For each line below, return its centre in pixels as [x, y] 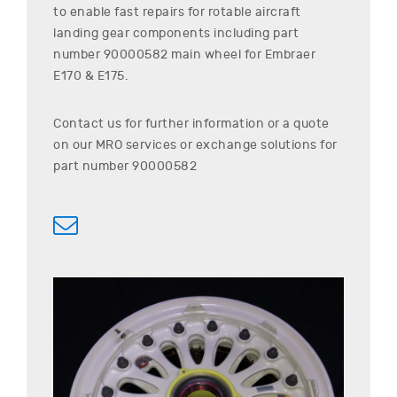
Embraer [290, 54]
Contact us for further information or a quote [191, 123]
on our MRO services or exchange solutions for [195, 144]
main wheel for [216, 54]
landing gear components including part [176, 33]
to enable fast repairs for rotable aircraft [177, 12]
